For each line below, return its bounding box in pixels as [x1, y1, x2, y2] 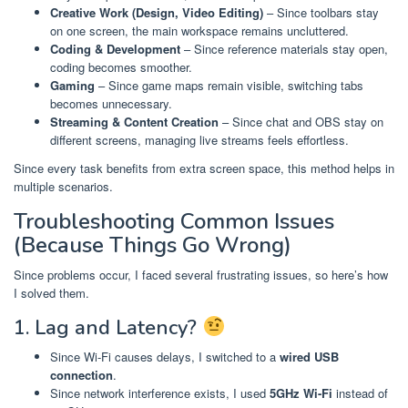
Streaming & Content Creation [50, 112, 219, 130]
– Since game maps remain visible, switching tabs [95, 76, 363, 94]
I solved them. [14, 284, 89, 302]
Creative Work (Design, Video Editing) [50, 3, 263, 21]
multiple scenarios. [14, 178, 113, 196]
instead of [332, 384, 388, 403]
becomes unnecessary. [50, 94, 172, 112]
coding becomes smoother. [50, 57, 192, 76]
